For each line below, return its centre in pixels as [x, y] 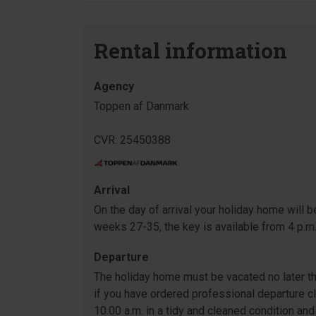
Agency [114, 86]
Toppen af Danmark [141, 106]
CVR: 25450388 [132, 140]
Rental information [190, 50]
